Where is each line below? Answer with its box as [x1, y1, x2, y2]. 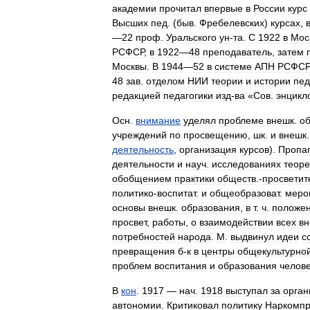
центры [201, 246, 235, 257]
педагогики [163, 90, 213, 101]
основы [112, 202, 145, 213]
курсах [271, 17, 300, 28]
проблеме [219, 115, 264, 126]
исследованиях [212, 158, 281, 170]
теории [211, 75, 243, 86]
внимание [136, 115, 181, 126]
